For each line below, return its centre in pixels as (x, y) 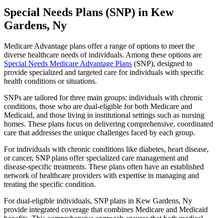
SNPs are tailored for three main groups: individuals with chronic (103, 98)
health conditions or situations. (50, 81)
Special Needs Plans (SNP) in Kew (89, 12)
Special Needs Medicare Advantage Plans (68, 64)
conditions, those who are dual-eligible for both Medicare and (98, 107)
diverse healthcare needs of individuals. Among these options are (103, 55)
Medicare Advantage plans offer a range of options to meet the (99, 46)
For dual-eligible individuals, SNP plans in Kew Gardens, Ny (98, 201)
